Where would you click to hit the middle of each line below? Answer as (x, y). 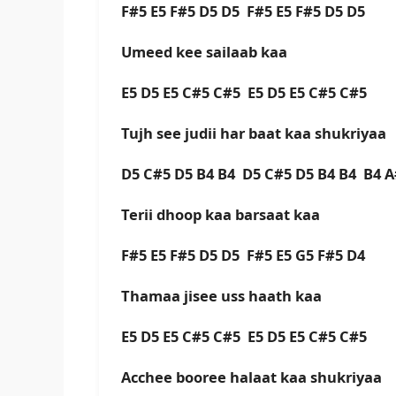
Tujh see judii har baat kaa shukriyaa (254, 133)
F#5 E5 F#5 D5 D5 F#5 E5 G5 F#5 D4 (243, 255)
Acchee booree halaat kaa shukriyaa (251, 377)
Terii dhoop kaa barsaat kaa (221, 215)
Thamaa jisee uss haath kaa (221, 296)
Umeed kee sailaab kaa (232, 52)
